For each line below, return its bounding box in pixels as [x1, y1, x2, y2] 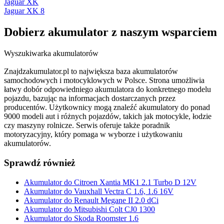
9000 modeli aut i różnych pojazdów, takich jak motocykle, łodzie [4, 112, 211, 121]
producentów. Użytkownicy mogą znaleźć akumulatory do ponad [4, 103, 210, 112]
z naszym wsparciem [108, 25, 217, 39]
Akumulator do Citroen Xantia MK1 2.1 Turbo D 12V [24, 177, 196, 186]
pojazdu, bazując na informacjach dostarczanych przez [4, 94, 175, 103]
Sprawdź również [4, 157, 75, 168]
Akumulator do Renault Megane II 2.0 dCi [24, 195, 158, 204]
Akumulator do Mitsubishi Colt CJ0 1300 [24, 204, 155, 213]
